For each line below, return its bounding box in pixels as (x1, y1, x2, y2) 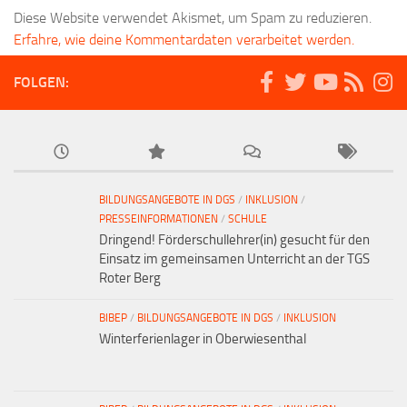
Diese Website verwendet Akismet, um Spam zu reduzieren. (14, 8, 372, 26)
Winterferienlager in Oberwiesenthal (99, 330, 306, 347)
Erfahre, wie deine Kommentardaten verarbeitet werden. (14, 30, 354, 48)
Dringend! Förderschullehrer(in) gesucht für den (99, 231, 370, 248)
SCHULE (228, 212, 267, 225)
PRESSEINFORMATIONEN (99, 212, 218, 225)
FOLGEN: (14, 73, 69, 91)
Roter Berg (99, 269, 161, 286)
